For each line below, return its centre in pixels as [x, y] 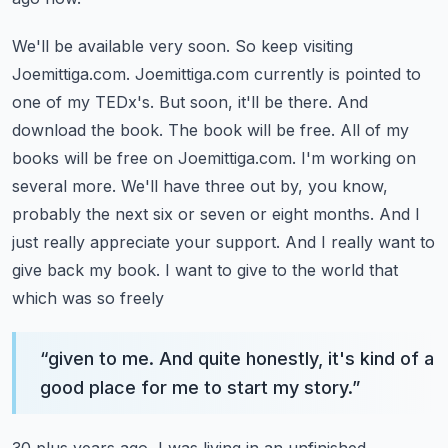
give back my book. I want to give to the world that [205, 270]
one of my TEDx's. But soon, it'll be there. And [190, 102]
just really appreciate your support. [146, 242]
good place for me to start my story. [196, 387]
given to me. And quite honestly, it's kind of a [241, 358]
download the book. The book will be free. [173, 130]
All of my [374, 130]
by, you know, [334, 186]
